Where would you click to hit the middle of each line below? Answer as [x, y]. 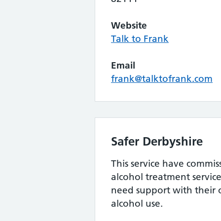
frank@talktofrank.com [162, 79]
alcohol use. [137, 203]
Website [129, 25]
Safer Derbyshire [157, 141]
